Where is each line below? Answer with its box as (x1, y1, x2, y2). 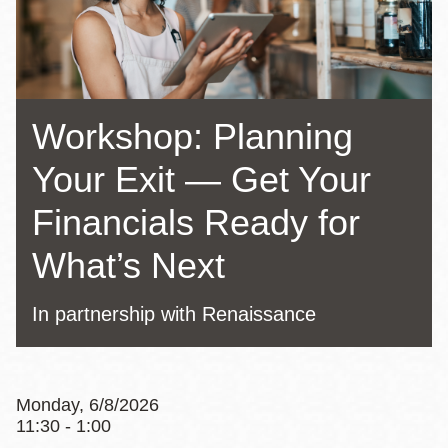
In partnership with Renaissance (32, 302, 316, 325)
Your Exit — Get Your (32, 158, 371, 200)
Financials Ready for (32, 201, 360, 243)
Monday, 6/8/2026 (16, 394, 159, 415)
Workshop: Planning (32, 115, 353, 157)
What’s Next (32, 244, 225, 286)
